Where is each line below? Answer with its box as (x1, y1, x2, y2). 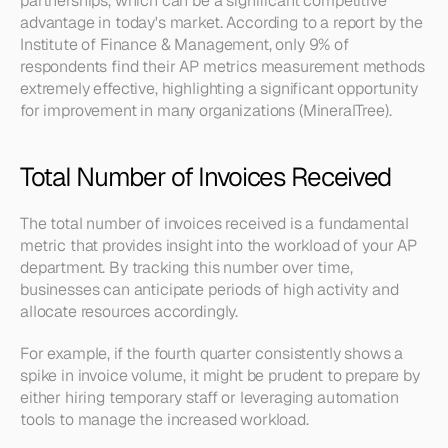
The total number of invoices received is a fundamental (20, 213, 409, 234)
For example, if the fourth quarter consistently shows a (20, 343, 404, 364)
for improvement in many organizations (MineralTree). (20, 100, 392, 121)
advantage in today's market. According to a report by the (20, 12, 423, 33)
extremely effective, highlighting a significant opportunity (20, 78, 418, 99)
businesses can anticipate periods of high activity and (20, 279, 399, 300)
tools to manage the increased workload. (20, 409, 309, 430)
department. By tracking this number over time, (20, 257, 353, 278)
